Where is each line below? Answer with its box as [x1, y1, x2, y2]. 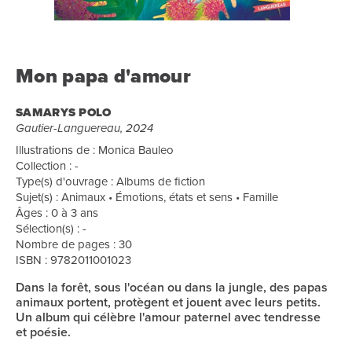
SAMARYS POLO [16, 104, 112, 121]
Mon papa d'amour [16, 61, 191, 90]
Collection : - [16, 157, 79, 174]
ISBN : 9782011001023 [16, 251, 131, 268]
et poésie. [16, 323, 71, 341]
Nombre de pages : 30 [16, 236, 132, 252]
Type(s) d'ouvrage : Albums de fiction [16, 173, 205, 189]
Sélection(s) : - [16, 220, 86, 236]
